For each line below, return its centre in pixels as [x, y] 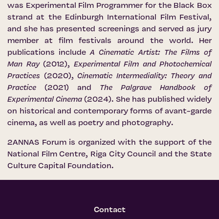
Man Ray [23, 65]
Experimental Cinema [45, 100]
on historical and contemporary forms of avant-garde [109, 112]
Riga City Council [123, 155]
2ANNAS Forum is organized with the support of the [109, 143]
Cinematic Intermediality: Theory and [145, 77]
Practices [24, 77]
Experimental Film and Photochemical [142, 65]
